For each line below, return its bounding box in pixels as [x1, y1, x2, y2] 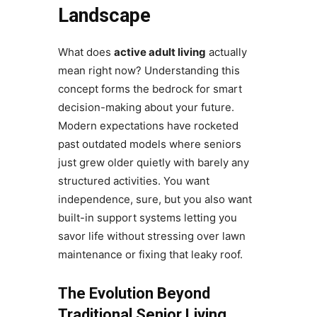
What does [57, 45, 114, 59]
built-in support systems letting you [57, 211, 237, 225]
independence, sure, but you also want [57, 192, 252, 207]
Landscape [57, 4, 151, 28]
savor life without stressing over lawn [57, 229, 246, 243]
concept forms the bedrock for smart [57, 82, 242, 96]
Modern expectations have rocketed [57, 119, 238, 133]
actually [205, 45, 247, 59]
